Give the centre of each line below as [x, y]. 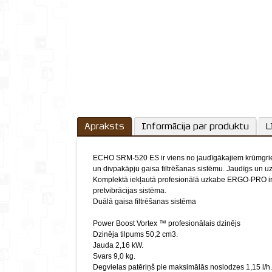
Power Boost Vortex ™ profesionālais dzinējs [167, 223]
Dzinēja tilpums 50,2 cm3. [135, 234]
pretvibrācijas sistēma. [130, 191]
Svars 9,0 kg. [114, 256]
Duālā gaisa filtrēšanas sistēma [144, 202]
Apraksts [104, 126]
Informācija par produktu [195, 126]
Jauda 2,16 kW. [118, 245]
